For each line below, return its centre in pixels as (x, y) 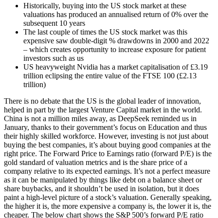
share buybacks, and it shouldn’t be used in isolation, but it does (101, 188)
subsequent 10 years (54, 23)
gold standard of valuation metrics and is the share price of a (96, 162)
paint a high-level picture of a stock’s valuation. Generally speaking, (108, 197)
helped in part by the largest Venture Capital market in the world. (103, 109)
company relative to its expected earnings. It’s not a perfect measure (107, 171)
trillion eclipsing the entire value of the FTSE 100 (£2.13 (110, 75)
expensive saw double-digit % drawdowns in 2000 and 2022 (116, 40)
